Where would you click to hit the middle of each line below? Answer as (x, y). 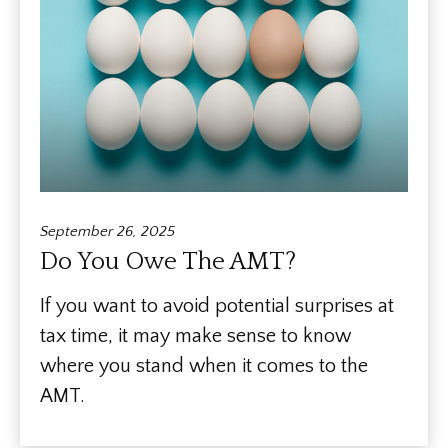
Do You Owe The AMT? (168, 261)
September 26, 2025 (107, 231)
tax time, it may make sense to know (195, 335)
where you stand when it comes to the (204, 365)
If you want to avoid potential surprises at (217, 305)
